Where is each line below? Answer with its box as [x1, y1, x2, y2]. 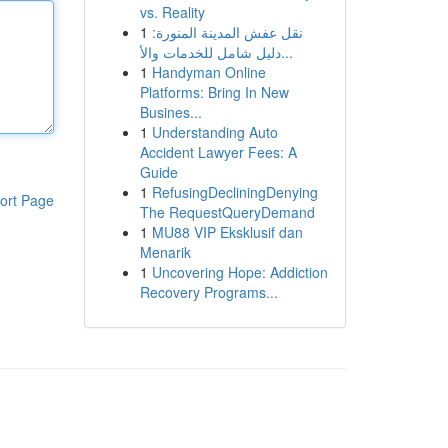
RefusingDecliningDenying [151, 182, 318, 202]
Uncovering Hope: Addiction [151, 262, 328, 282]
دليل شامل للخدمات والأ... [280, 42, 293, 62]
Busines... [139, 102, 202, 122]
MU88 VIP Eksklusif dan [151, 222, 303, 242]
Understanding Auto [151, 122, 278, 142]
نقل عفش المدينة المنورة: [151, 22, 303, 42]
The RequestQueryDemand [139, 202, 315, 222]
